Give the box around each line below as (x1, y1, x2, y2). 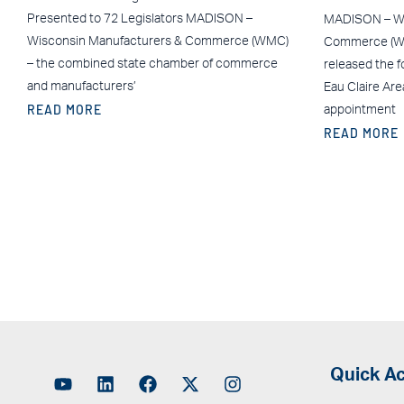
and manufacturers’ (27, 79, 136, 93)
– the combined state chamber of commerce (27, 57, 278, 70)
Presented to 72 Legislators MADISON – (27, 12, 252, 25)
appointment (323, 103, 396, 116)
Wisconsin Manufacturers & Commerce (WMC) (27, 34, 289, 48)
